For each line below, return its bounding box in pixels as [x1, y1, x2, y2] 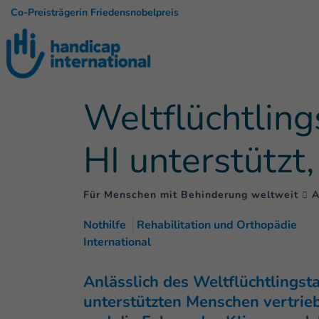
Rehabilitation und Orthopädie [137, 217, 297, 233]
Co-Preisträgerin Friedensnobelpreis [11, 6, 179, 19]
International [83, 234, 151, 250]
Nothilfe [83, 217, 126, 233]
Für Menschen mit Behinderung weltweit [83, 188, 298, 202]
